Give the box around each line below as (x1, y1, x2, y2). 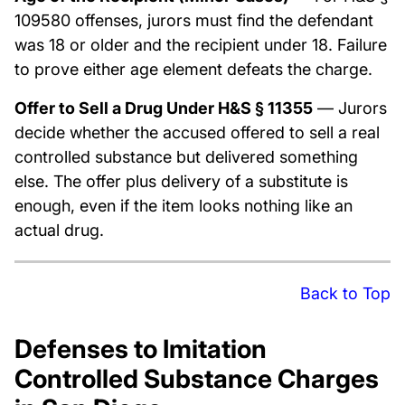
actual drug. (14, 221, 104, 240)
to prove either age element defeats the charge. (14, 60, 372, 79)
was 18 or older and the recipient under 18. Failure (14, 35, 387, 54)
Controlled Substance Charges (14, 363, 379, 394)
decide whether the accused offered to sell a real (14, 123, 380, 142)
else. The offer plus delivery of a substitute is (14, 172, 348, 191)
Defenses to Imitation (14, 334, 267, 364)
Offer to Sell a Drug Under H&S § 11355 (14, 99, 313, 118)
